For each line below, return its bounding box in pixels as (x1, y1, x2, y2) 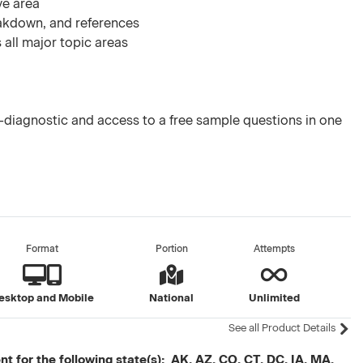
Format (26, 243, 59, 254)
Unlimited (249, 292, 300, 304)
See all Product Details (228, 322, 338, 334)
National (149, 292, 194, 304)
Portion (155, 243, 188, 254)
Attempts (254, 243, 295, 254)
